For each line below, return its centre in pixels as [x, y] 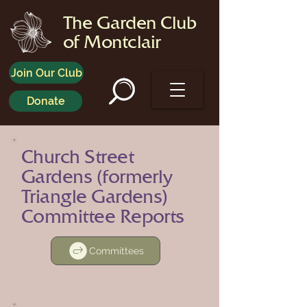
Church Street [77, 157]
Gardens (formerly [97, 176]
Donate [46, 101]
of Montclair [112, 42]
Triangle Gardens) [95, 196]
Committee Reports [103, 216]
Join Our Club [46, 73]
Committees [116, 251]
